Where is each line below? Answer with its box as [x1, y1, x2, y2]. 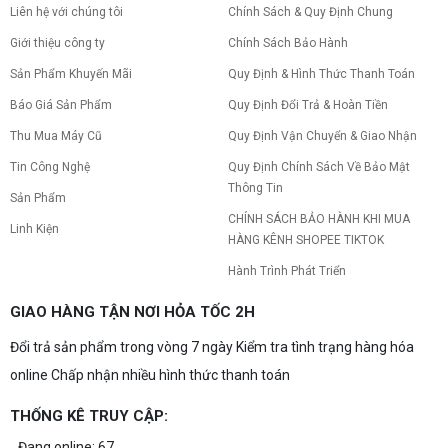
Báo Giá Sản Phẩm [10, 97, 112, 112]
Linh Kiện [10, 221, 59, 236]
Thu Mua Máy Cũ [10, 128, 102, 143]
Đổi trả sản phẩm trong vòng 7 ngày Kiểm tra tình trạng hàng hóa [10, 338, 414, 355]
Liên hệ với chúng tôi [10, 4, 123, 19]
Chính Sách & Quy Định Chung [228, 4, 394, 19]
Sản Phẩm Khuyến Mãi [10, 66, 132, 81]
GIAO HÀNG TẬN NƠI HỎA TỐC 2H [10, 302, 255, 321]
